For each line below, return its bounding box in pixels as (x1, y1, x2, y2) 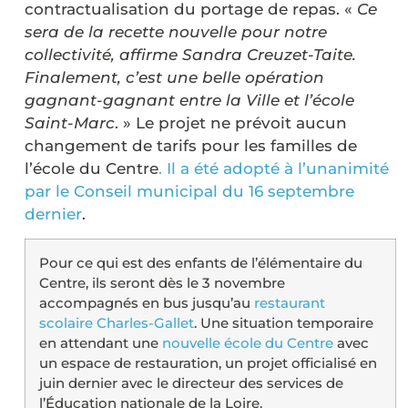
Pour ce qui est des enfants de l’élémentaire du (39, 254, 362, 272)
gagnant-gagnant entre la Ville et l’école (25, 91, 354, 110)
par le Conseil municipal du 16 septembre (25, 182, 354, 201)
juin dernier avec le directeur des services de (39, 374, 343, 393)
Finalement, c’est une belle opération (25, 68, 324, 87)
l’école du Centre (25, 159, 158, 178)
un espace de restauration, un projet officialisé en (39, 354, 377, 372)
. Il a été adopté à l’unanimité (158, 159, 389, 178)
